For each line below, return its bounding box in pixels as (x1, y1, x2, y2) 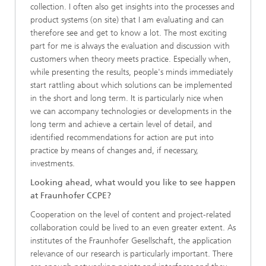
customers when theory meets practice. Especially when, (30, 54, 231, 64)
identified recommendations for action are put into (30, 132, 214, 142)
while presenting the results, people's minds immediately (30, 67, 233, 77)
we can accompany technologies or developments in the (30, 106, 232, 116)
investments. (30, 159, 75, 169)
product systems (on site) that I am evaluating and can (30, 15, 224, 25)
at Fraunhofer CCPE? (30, 191, 111, 201)
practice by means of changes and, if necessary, (30, 145, 198, 156)
